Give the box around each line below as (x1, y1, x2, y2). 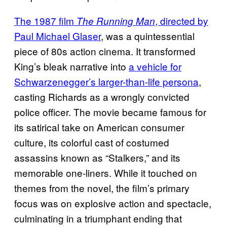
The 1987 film (14, 13, 77, 27)
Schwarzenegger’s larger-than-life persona (14, 74, 199, 88)
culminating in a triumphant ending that (14, 211, 182, 225)
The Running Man (77, 14, 155, 27)
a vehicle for (129, 59, 181, 73)
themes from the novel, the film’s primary (14, 180, 190, 195)
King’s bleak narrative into (14, 59, 129, 73)
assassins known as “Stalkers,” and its (14, 150, 180, 164)
